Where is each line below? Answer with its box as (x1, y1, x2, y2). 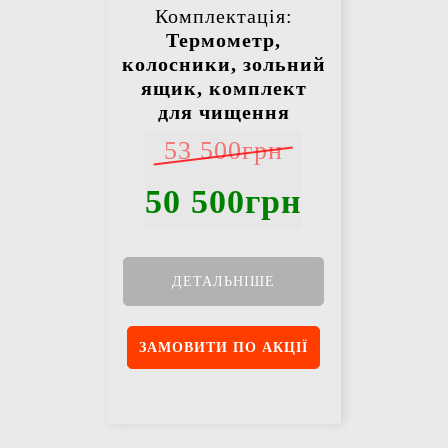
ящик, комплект (140, 77, 307, 100)
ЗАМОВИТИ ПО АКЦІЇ (139, 340, 309, 356)
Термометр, (166, 29, 282, 52)
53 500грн (164, 136, 284, 166)
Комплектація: (154, 5, 293, 28)
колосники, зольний (121, 53, 326, 76)
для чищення (157, 101, 290, 124)
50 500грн (145, 183, 303, 221)
